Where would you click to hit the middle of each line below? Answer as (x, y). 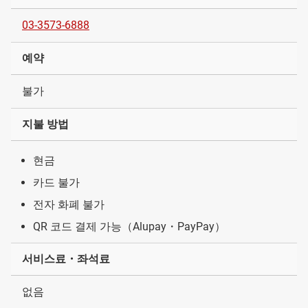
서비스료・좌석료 (66, 258)
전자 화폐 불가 (69, 204)
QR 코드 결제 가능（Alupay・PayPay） (129, 226)
